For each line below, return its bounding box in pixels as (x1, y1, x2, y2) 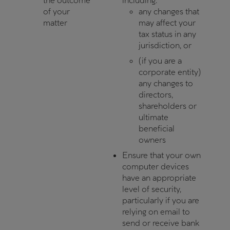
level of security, (122, 184, 181, 194)
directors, (139, 89, 173, 100)
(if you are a (139, 55, 182, 66)
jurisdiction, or (139, 40, 191, 50)
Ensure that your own (122, 150, 201, 160)
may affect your (139, 17, 196, 28)
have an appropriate (122, 172, 196, 183)
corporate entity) (139, 67, 201, 77)
